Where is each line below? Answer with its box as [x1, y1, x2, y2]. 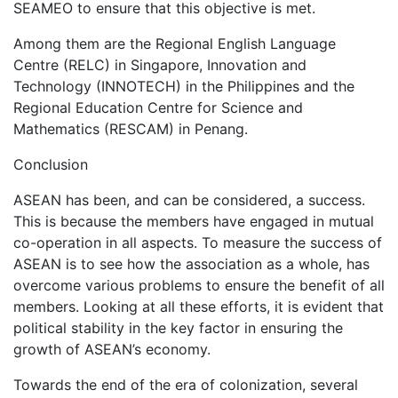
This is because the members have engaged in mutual [13, 212, 374, 231]
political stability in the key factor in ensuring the [13, 319, 343, 338]
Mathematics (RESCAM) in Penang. [13, 120, 248, 139]
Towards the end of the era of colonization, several [13, 376, 358, 394]
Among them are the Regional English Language [13, 35, 336, 53]
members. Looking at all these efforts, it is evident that [13, 298, 384, 316]
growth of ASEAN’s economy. [13, 340, 211, 359]
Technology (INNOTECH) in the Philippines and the [13, 77, 354, 96]
